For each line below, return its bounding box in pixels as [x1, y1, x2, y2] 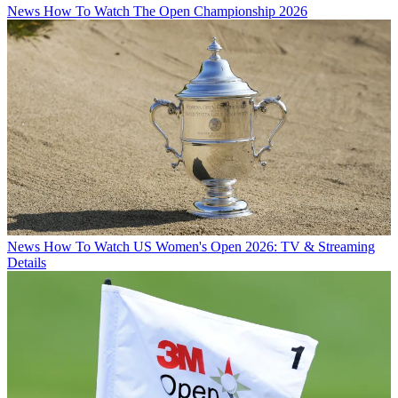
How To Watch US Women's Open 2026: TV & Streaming [44, 238, 375, 254]
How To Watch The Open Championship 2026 [44, 3, 307, 19]
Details [7, 254, 46, 270]
